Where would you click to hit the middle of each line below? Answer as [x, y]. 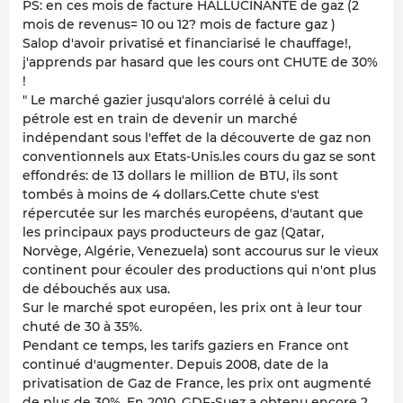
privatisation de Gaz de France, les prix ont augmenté [197, 383]
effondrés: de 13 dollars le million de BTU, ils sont [180, 175]
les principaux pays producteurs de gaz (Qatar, [173, 232]
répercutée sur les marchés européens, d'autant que [193, 213]
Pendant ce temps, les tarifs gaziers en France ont [186, 345]
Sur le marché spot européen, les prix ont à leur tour [193, 307]
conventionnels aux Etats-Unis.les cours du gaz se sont [199, 156]
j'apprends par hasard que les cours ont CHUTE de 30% [200, 62]
